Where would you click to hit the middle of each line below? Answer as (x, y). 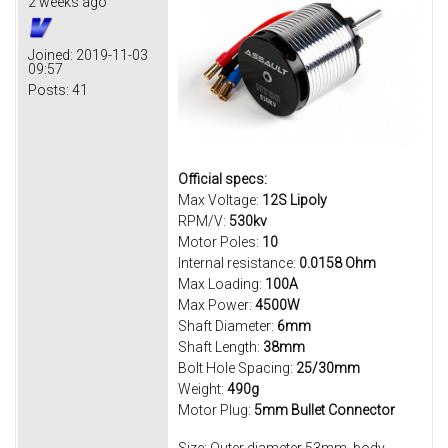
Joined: (50, 55)
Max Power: (216, 305)
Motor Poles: (220, 242)
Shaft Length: (220, 347)
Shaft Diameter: (227, 326)
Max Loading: (221, 284)
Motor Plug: (216, 410)
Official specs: (222, 179)
